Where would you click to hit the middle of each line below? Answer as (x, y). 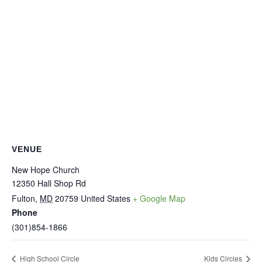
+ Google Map (159, 198)
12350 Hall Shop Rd (49, 183)
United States (106, 198)
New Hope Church (46, 170)
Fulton (23, 198)
